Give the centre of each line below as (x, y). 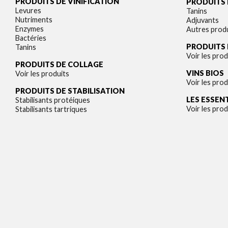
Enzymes (30, 29)
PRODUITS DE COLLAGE (59, 64)
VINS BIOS (205, 73)
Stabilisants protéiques (53, 100)
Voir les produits (42, 74)
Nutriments (34, 20)
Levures (28, 10)
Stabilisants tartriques (51, 109)
